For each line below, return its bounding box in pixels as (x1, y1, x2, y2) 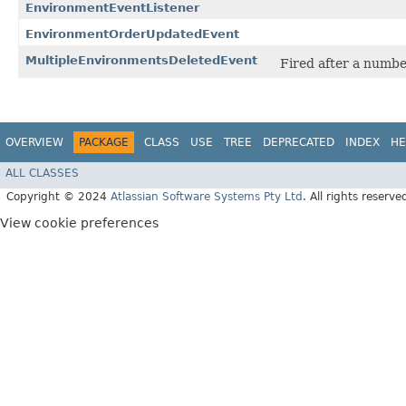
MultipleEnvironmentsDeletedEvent (25, 53, 257, 68)
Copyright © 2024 (6, 189, 111, 203)
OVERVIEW (5, 136, 63, 150)
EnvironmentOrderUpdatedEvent (25, 27, 239, 42)
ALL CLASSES (5, 166, 79, 179)
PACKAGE (79, 136, 129, 150)
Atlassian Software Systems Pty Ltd (111, 189, 303, 203)
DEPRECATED (263, 136, 334, 150)
